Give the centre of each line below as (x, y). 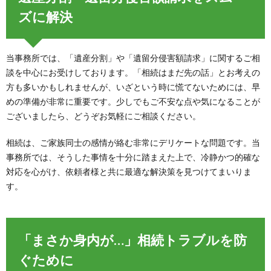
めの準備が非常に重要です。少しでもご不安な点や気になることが (133, 102)
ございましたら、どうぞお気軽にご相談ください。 (103, 116)
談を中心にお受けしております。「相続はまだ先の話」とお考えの (133, 73)
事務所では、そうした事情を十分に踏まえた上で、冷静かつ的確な (133, 157)
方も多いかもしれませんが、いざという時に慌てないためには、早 (133, 87)
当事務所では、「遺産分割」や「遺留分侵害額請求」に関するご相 (133, 58)
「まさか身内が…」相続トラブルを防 (132, 240)
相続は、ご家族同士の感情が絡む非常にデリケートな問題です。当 (133, 143)
